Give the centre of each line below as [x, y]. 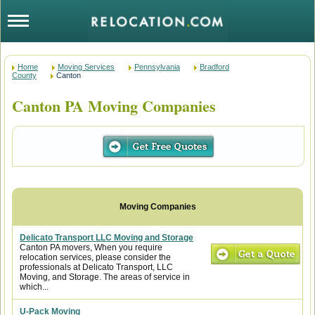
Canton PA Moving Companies [114, 106]
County [24, 75]
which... [34, 287]
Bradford [214, 67]
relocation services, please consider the [95, 257]
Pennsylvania [157, 67]
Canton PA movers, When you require [91, 247]
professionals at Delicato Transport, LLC [96, 267]
